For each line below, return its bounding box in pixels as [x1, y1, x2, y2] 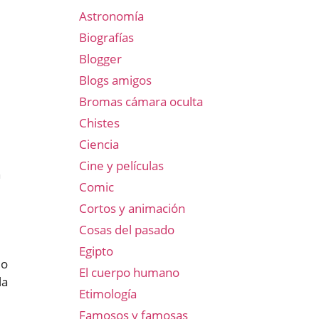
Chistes [79, 115, 120, 131]
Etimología [79, 286, 137, 302]
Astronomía [79, 8, 144, 24]
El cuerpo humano [79, 264, 179, 281]
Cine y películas [79, 157, 164, 174]
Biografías [79, 29, 134, 46]
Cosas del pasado [79, 221, 174, 238]
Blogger [79, 51, 122, 67]
